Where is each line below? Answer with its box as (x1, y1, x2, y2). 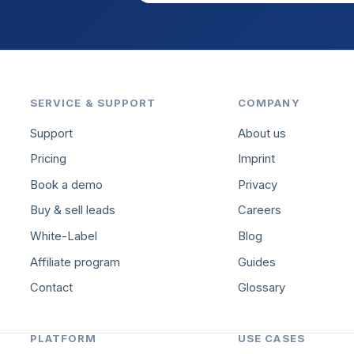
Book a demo (30, 177, 104, 192)
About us (238, 126, 287, 141)
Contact (30, 281, 73, 296)
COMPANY (238, 96, 300, 109)
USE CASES (238, 331, 305, 345)
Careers (238, 203, 282, 218)
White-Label (30, 228, 98, 243)
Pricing (30, 152, 67, 167)
